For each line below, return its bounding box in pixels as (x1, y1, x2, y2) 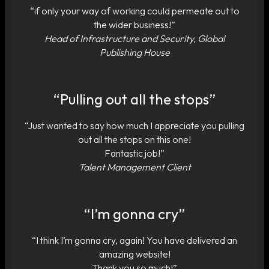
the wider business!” (94, 18, 175, 31)
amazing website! (98, 247, 171, 260)
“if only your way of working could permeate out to (29, 4, 240, 17)
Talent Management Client (78, 160, 191, 173)
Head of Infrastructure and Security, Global (44, 32, 225, 44)
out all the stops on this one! (78, 133, 191, 145)
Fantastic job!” (104, 147, 165, 159)
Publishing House (99, 46, 170, 58)
